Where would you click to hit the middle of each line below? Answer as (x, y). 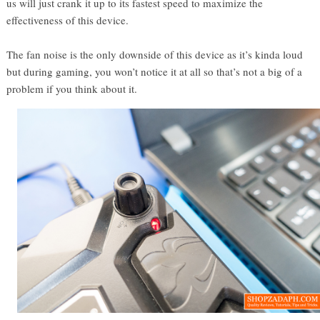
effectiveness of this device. (70, 20)
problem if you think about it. (72, 88)
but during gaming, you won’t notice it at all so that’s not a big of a (155, 71)
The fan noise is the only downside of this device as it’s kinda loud (155, 54)
